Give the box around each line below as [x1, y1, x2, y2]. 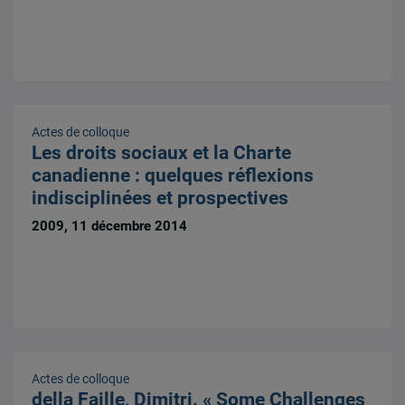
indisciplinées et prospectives [32, 186, 289, 209]
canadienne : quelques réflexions [32, 164, 315, 186]
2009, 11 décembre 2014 [32, 217, 188, 234]
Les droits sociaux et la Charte [32, 141, 292, 164]
